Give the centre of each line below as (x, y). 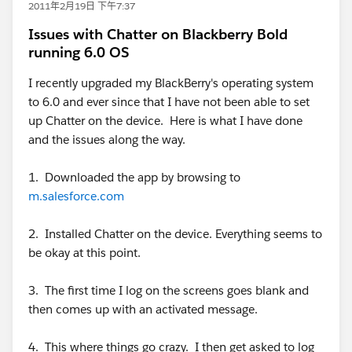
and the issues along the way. (107, 139)
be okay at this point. (84, 253)
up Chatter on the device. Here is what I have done (165, 121)
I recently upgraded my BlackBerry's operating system (171, 83)
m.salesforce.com (76, 196)
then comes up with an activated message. (143, 309)
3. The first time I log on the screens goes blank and (169, 290)
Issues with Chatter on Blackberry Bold (158, 34)
